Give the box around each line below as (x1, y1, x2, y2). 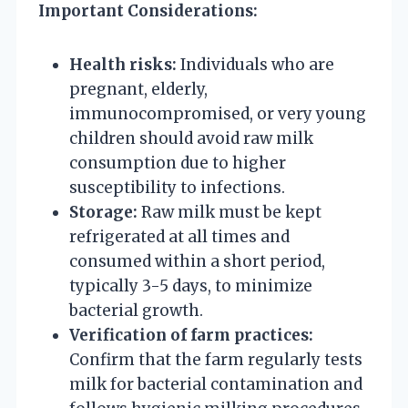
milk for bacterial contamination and (69, 373, 362, 394)
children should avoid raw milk (69, 127, 313, 148)
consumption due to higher (69, 152, 286, 173)
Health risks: (69, 54, 177, 75)
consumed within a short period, (69, 250, 325, 271)
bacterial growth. (69, 300, 203, 321)
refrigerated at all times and (69, 226, 290, 247)
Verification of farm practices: (69, 324, 313, 345)
